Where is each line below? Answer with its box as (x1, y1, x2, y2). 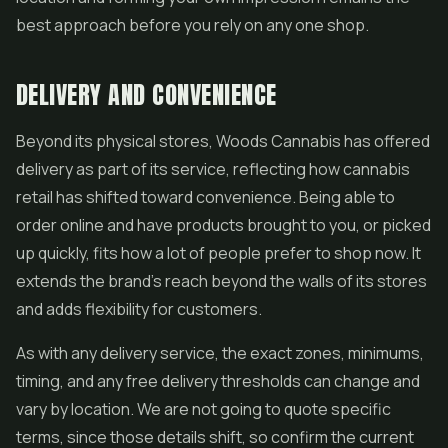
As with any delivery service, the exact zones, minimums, (16, 342, 424, 364)
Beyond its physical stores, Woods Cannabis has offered (16, 130, 430, 152)
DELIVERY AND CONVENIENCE (16, 77, 277, 113)
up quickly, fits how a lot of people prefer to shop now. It (16, 242, 421, 264)
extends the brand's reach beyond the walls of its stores (16, 270, 427, 292)
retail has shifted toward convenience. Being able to (16, 186, 395, 208)
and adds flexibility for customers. (16, 298, 262, 320)
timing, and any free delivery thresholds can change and (16, 370, 420, 392)
